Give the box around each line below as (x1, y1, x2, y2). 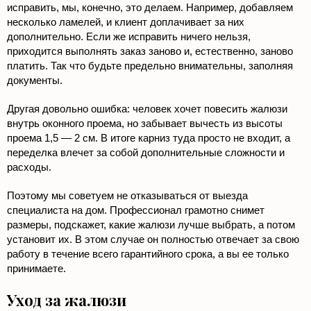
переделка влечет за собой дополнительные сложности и (7, 146, 285, 159)
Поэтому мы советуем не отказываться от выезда (7, 190, 248, 202)
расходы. (7, 161, 51, 174)
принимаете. (7, 262, 66, 275)
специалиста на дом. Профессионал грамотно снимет (7, 204, 264, 217)
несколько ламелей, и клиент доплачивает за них (7, 16, 244, 28)
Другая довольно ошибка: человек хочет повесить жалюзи (7, 103, 287, 115)
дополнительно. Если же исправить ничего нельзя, (7, 31, 251, 43)
